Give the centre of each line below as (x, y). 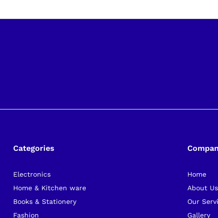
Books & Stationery (45, 201)
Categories (34, 148)
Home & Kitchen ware (49, 188)
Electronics (32, 174)
